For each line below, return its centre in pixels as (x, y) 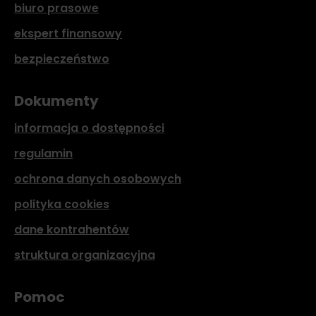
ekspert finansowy (68, 34)
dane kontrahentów (72, 230)
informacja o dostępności (89, 128)
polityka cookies (62, 204)
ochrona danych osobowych (98, 179)
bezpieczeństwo (62, 59)
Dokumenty (56, 101)
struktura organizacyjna (85, 255)
